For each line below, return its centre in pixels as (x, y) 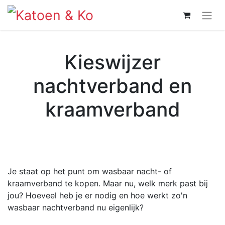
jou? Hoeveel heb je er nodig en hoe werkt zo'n (97, 195)
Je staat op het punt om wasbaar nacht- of (90, 171)
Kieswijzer (113, 62)
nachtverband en (113, 85)
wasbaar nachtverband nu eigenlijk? (76, 207)
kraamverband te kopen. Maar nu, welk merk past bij (108, 183)
